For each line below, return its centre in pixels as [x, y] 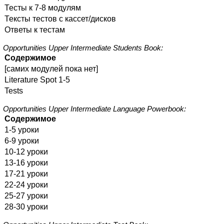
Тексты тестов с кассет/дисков [60, 19]
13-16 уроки [26, 163]
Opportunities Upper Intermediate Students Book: [83, 48]
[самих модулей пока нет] [51, 69]
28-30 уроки [26, 207]
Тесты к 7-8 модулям [43, 8]
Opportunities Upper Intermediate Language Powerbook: [94, 109]
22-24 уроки [26, 185]
